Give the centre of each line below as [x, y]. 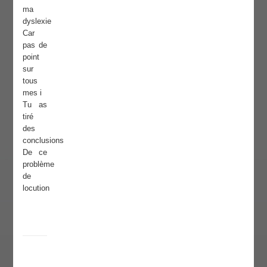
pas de [35, 45]
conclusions [44, 140]
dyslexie [37, 21]
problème [39, 164]
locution [36, 188]
